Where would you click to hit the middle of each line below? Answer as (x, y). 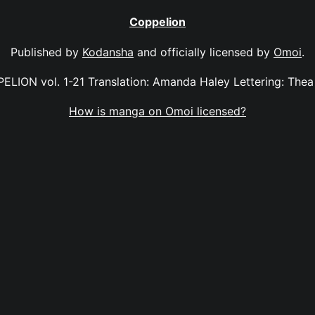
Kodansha (108, 52)
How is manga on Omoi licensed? (157, 111)
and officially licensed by (204, 52)
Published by (46, 52)
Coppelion (157, 22)
